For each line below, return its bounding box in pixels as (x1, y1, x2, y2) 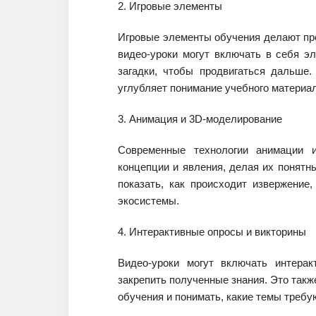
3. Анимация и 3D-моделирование (118, 113, 282, 125)
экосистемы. (118, 195, 179, 207)
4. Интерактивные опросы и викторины (118, 226, 306, 238)
